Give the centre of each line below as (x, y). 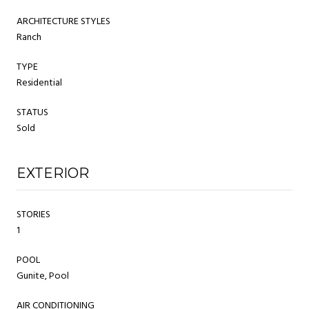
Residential (39, 83)
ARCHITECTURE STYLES (63, 21)
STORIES (33, 215)
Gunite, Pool (43, 276)
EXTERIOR (53, 173)
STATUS (32, 112)
